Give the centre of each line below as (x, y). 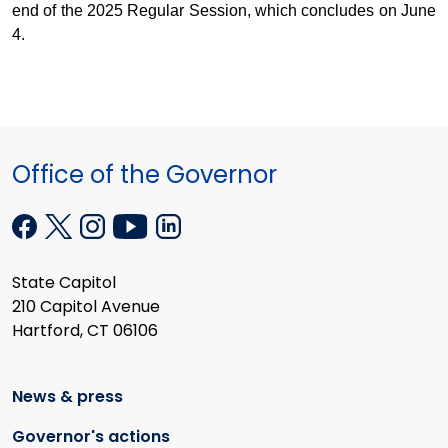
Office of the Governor (144, 175)
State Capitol (64, 283)
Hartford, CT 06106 (85, 331)
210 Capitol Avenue (86, 307)
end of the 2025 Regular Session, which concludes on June (224, 11)
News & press (67, 396)
